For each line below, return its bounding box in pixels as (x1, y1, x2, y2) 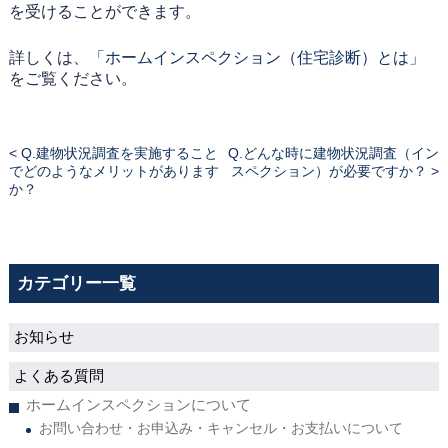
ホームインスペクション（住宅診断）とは (104, 49, 409, 66)
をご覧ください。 (8, 70, 137, 87)
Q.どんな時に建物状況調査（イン (228, 145, 440, 161)
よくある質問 (13, 367, 104, 384)
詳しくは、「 (8, 49, 105, 66)
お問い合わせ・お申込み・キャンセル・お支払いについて (38, 420, 403, 436)
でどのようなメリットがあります (8, 163, 219, 179)
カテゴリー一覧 (16, 274, 136, 293)
